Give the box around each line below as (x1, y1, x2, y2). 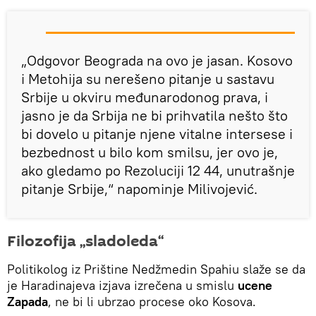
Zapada (7, 293, 48, 310)
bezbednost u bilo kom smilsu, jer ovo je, (21, 142, 278, 161)
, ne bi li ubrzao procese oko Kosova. (48, 293, 256, 310)
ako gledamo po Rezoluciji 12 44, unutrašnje (21, 161, 295, 179)
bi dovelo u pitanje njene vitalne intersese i (21, 124, 293, 142)
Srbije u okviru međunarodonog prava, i (21, 87, 268, 106)
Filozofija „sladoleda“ (7, 230, 164, 252)
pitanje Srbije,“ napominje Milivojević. (21, 179, 257, 197)
